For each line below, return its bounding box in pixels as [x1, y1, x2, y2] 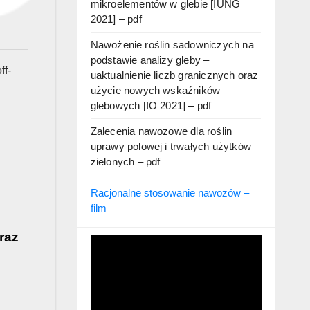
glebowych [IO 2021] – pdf [90, 100, 212, 112]
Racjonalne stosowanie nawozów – [90, 187, 249, 199]
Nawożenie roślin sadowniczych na [90, 39, 254, 51]
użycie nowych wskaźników [90, 84, 221, 97]
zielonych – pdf [90, 156, 161, 168]
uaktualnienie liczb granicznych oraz [90, 69, 259, 82]
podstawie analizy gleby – [90, 54, 210, 66]
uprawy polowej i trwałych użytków [90, 140, 252, 153]
